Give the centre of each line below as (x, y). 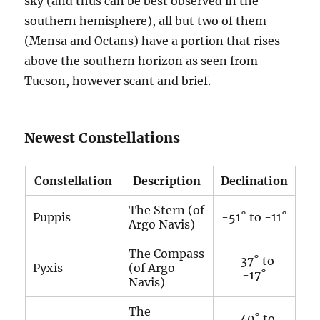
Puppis (51, 217)
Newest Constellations (102, 138)
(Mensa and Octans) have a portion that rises (152, 41)
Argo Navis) (161, 224)
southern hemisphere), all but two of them (146, 21)
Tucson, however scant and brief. (118, 81)
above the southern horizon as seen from (141, 61)
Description (167, 181)
